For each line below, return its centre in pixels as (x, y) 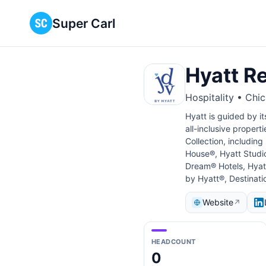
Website (218, 202)
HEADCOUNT (174, 242)
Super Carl (84, 23)
